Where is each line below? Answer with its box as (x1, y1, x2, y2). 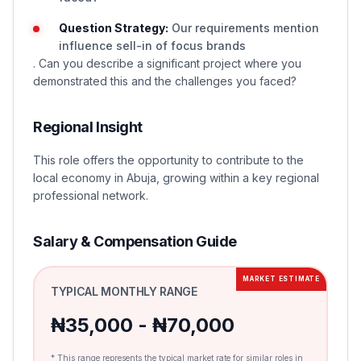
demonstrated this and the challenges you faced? (33, 74, 297, 88)
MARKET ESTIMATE (243, 275, 320, 283)
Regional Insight (33, 118, 143, 135)
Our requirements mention (168, 21, 319, 35)
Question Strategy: (59, 21, 168, 35)
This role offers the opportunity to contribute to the (33, 153, 304, 167)
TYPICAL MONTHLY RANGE (51, 284, 197, 298)
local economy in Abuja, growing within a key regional (33, 171, 319, 185)
